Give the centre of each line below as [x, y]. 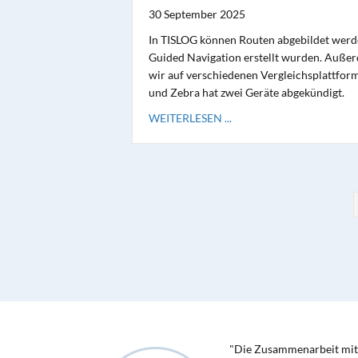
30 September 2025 [197, 14]
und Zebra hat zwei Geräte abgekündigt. [246, 92]
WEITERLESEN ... [190, 117]
